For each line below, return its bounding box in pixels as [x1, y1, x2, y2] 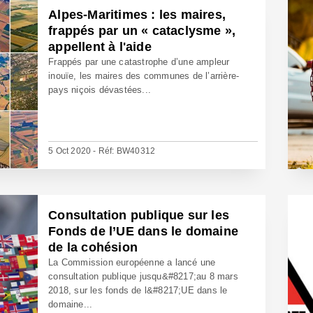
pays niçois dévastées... [48, 85, 152, 95]
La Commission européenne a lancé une [48, 257, 216, 268]
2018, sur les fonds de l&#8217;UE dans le [48, 285, 228, 296]
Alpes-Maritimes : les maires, [48, 8, 226, 22]
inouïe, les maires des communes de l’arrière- [48, 71, 240, 81]
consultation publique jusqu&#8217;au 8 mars [48, 271, 238, 282]
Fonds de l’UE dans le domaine [48, 224, 239, 238]
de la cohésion [48, 240, 138, 254]
